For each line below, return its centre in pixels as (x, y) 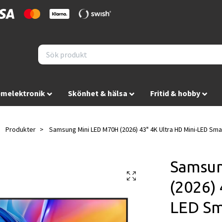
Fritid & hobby (175, 93)
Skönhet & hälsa (97, 93)
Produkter (21, 130)
